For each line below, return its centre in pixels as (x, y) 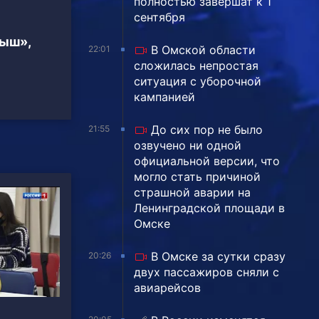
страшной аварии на (192, 192)
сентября (159, 17)
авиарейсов (167, 287)
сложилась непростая (196, 65)
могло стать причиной (197, 176)
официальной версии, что (207, 161)
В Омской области (203, 49)
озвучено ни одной (188, 145)
